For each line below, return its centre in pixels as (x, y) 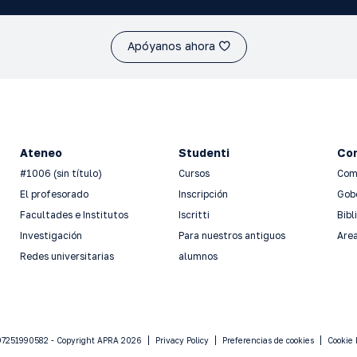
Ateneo (41, 152)
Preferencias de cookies (268, 340)
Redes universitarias (67, 256)
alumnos (198, 256)
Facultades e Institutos (74, 214)
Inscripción (203, 194)
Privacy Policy (182, 340)
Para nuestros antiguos (231, 235)
